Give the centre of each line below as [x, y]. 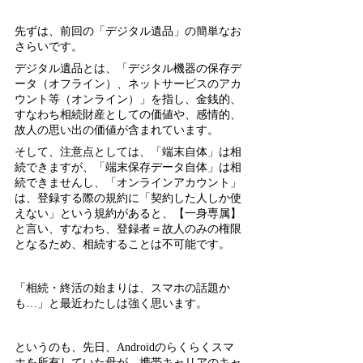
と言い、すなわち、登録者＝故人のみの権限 [128, 229]
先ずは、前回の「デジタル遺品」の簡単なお [128, 32]
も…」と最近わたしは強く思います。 [111, 304]
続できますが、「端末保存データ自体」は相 [128, 168]
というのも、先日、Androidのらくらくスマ [124, 348]
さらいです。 [49, 47]
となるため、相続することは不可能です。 [122, 245]
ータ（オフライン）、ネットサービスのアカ [128, 84]
